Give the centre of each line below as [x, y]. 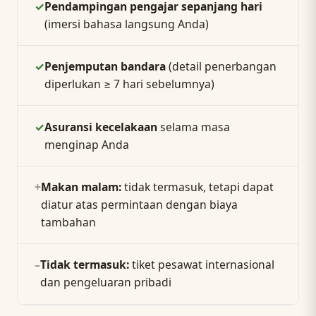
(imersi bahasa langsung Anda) [126, 24]
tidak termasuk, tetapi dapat [197, 187]
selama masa [193, 127]
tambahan [68, 222]
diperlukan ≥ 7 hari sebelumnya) [129, 84]
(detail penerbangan [221, 67]
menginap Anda [86, 144]
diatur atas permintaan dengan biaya [139, 204]
